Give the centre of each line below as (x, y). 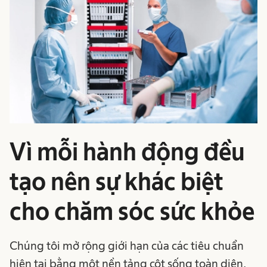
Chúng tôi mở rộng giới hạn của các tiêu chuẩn (127, 245)
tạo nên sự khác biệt (117, 181)
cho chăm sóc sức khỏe (132, 211)
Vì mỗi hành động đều (127, 151)
